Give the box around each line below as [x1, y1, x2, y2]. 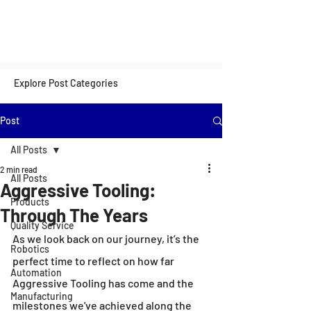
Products [10, 196, 49, 208]
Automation [10, 267, 62, 278]
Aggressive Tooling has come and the [12, 276, 196, 289]
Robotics [10, 243, 49, 255]
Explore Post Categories [14, 77, 118, 89]
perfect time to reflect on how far [12, 254, 176, 267]
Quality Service [10, 219, 74, 231]
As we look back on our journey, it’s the [12, 232, 201, 245]
